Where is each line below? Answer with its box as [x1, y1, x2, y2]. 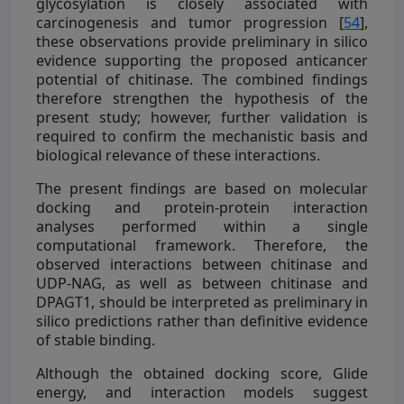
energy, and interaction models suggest [36, 381, 368, 402]
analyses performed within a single [36, 216, 368, 236]
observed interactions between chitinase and [36, 253, 368, 274]
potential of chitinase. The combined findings [36, 69, 368, 89]
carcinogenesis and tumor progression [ [36, 12, 344, 32]
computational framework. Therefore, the [36, 234, 368, 255]
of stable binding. [36, 329, 155, 350]
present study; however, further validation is [36, 106, 368, 127]
